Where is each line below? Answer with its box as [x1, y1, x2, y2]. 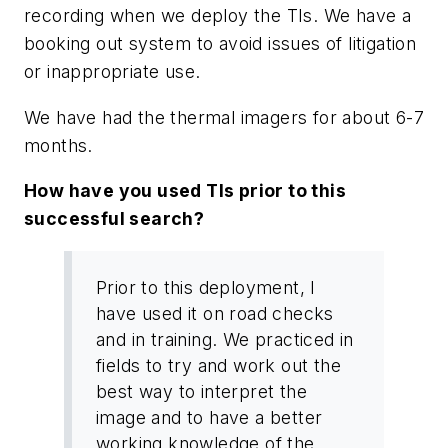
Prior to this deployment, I [96, 276, 316, 298]
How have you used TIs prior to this [24, 180, 346, 202]
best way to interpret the [96, 380, 307, 402]
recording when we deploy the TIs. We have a [24, 4, 412, 26]
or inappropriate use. [24, 60, 201, 82]
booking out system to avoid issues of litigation [24, 32, 417, 54]
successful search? [24, 208, 205, 230]
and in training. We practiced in [96, 328, 354, 350]
